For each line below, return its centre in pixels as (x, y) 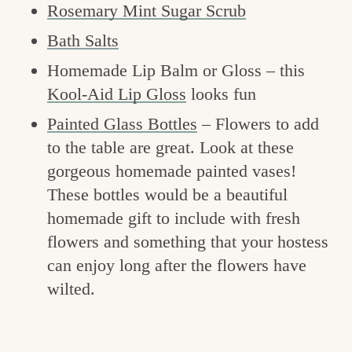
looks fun (221, 93)
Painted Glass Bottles (122, 123)
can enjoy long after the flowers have (177, 265)
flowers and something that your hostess (188, 241)
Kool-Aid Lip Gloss (117, 93)
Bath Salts (83, 40)
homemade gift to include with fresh (174, 218)
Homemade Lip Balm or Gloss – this (176, 70)
